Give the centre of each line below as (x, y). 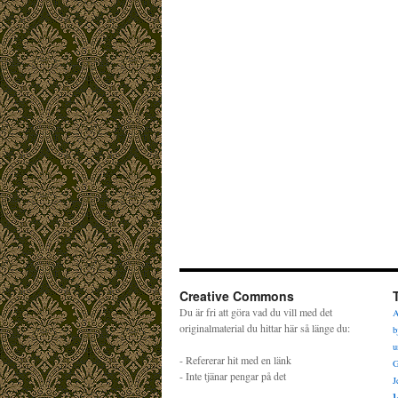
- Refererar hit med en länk (235, 360)
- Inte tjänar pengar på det (233, 376)
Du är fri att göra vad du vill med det (256, 312)
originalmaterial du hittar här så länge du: (265, 328)
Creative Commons (237, 296)
